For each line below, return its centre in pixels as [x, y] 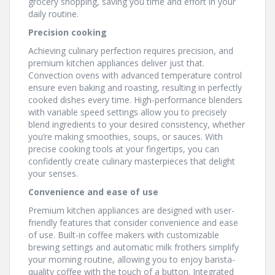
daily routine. [53, 14]
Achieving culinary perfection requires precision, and [131, 51]
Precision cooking [68, 32]
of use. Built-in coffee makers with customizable [124, 235]
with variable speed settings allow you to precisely [127, 112]
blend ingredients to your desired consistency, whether [137, 124]
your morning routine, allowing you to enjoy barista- [132, 259]
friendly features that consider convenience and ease [133, 223]
